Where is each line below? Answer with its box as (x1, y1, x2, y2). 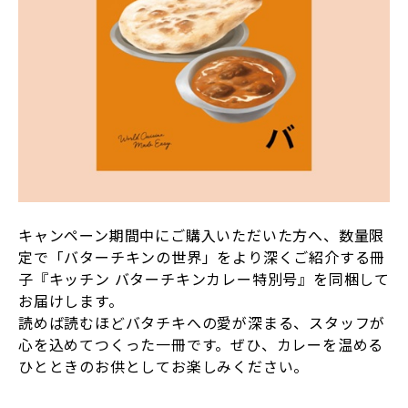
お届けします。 (18, 290, 124, 312)
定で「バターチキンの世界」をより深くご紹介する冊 (18, 246, 386, 269)
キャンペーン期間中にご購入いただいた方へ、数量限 (18, 224, 385, 247)
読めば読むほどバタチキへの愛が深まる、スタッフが (18, 311, 386, 334)
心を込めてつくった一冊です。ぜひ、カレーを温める (18, 333, 384, 356)
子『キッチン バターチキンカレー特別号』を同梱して (18, 268, 390, 291)
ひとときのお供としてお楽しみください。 (18, 355, 310, 378)
